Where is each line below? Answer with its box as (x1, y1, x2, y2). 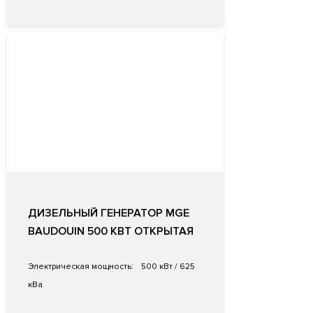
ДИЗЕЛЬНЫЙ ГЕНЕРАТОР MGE (28, 206, 189, 221)
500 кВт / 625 (139, 261, 195, 272)
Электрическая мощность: (28, 261, 133, 272)
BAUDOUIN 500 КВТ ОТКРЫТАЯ (28, 224, 194, 239)
